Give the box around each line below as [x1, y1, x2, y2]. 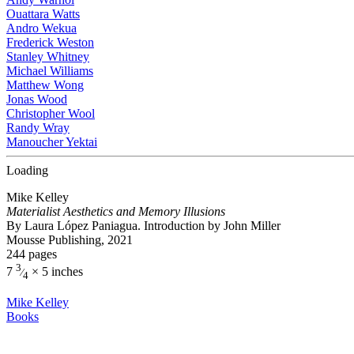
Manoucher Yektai [6, 135, 97, 149]
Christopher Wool [6, 107, 95, 120]
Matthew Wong [6, 78, 84, 92]
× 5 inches [28, 265, 83, 279]
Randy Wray [6, 121, 70, 134]
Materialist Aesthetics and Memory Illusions [6, 205, 225, 218]
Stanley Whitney [6, 50, 89, 63]
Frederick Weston [6, 36, 94, 49]
